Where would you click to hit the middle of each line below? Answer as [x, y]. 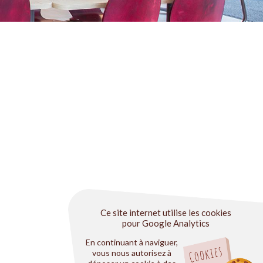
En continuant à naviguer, [132, 242]
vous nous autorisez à [132, 253]
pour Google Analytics [166, 223]
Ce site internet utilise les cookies [166, 213]
